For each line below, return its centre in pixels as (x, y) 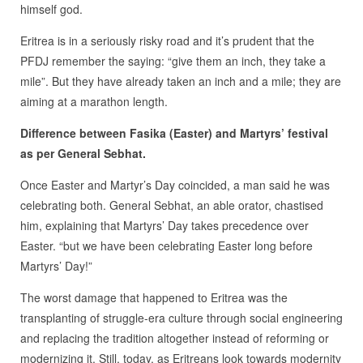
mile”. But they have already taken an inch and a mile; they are (180, 81)
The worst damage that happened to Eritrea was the (154, 298)
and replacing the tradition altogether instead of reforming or (174, 338)
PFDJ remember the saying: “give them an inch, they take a (173, 61)
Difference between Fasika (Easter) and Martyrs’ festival (174, 133)
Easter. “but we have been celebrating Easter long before (166, 246)
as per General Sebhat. (83, 154)
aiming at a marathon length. (94, 102)
